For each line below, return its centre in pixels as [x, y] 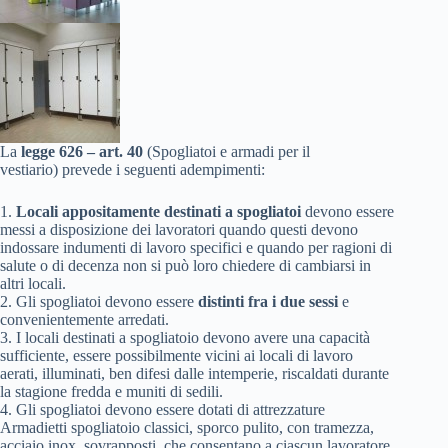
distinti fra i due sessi [268, 301]
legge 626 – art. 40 [82, 151]
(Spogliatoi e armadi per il [226, 151]
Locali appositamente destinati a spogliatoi [160, 211]
